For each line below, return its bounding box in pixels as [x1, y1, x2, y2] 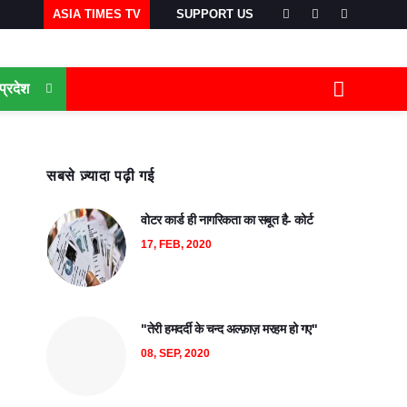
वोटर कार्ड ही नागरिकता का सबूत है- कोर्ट [141, 213, 313, 227]
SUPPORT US [176, 7, 253, 21]
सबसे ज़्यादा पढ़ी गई [46, 168, 154, 184]
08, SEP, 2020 [141, 347, 210, 360]
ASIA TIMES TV [53, 7, 141, 21]
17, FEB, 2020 [141, 238, 212, 251]
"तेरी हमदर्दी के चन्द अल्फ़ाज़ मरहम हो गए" [141, 322, 317, 336]
